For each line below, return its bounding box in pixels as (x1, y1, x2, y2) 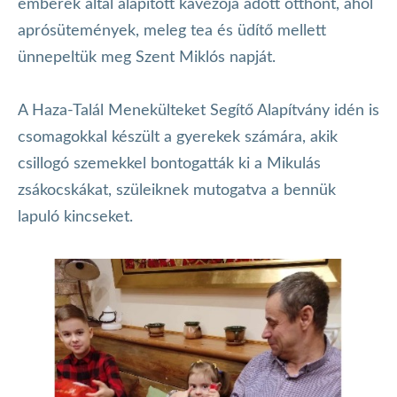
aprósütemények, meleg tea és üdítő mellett (18, 22, 326, 39)
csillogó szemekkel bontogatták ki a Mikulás (18, 155, 321, 172)
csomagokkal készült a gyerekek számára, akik (18, 128, 338, 145)
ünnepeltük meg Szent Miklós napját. (18, 49, 276, 66)
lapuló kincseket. (18, 208, 133, 225)
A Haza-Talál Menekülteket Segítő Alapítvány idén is (18, 102, 379, 119)
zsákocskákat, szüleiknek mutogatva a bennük (18, 182, 336, 198)
